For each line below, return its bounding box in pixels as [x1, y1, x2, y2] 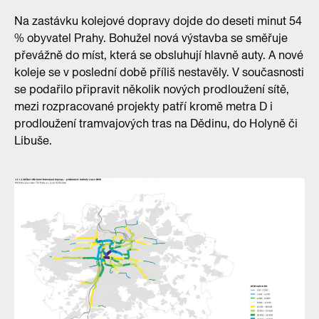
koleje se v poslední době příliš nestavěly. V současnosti [14, 64, 304, 81]
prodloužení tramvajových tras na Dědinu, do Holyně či [14, 115, 298, 132]
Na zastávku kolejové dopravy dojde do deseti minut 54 [14, 13, 302, 30]
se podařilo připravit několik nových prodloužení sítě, [14, 81, 289, 98]
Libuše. [14, 132, 52, 150]
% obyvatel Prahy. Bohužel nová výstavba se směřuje [14, 30, 288, 47]
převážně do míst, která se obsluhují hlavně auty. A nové [14, 47, 303, 64]
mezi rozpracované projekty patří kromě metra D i [14, 98, 273, 115]
